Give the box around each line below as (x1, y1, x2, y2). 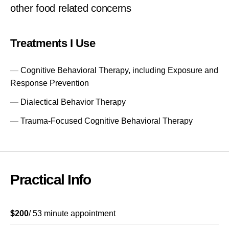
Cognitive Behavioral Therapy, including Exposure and (20, 66, 218, 75)
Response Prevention (10, 79, 89, 88)
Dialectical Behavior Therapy (20, 98, 126, 107)
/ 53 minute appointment (29, 209, 116, 218)
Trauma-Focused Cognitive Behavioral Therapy (20, 117, 193, 126)
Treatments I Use (10, 37, 95, 50)
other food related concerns (10, 3, 131, 14)
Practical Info (10, 172, 90, 188)
